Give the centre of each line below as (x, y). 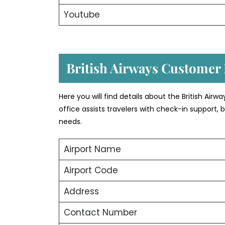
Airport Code (91, 170)
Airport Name (92, 149)
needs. (70, 121)
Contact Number (100, 212)
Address (81, 191)
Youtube (82, 15)
